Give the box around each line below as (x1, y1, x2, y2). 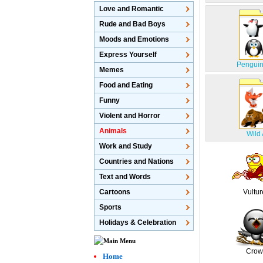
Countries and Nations (99, 157, 174, 166)
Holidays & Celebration (99, 218, 177, 227)
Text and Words (99, 173, 151, 181)
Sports (99, 203, 122, 211)
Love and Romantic (99, 5, 164, 13)
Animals (99, 127, 127, 135)
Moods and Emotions (99, 35, 170, 43)
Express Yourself (99, 50, 157, 59)
